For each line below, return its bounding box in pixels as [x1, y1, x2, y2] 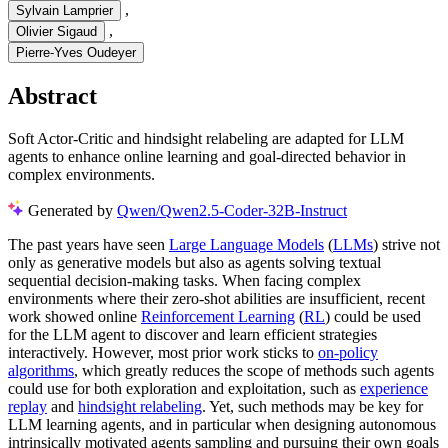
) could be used [325, 307, 421, 325]
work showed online [8, 307, 141, 325]
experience [360, 379, 428, 397]
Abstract [8, 83, 97, 110]
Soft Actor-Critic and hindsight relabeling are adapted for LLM [8, 129, 404, 147]
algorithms [8, 361, 74, 379]
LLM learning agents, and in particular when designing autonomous [8, 415, 436, 433]
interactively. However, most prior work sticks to [8, 343, 318, 361]
